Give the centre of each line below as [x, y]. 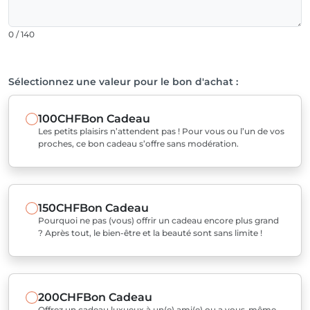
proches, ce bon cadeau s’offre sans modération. [138, 144]
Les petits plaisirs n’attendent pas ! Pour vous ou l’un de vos [161, 131]
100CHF [59, 119]
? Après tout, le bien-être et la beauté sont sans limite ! [150, 233]
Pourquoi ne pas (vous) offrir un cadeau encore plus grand [158, 220]
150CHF [58, 208]
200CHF [60, 297]
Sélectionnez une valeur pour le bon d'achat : [123, 82]
